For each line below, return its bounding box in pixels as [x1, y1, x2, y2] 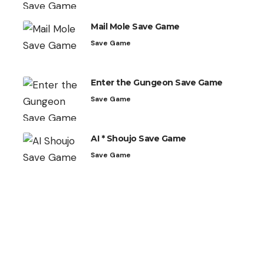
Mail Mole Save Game [91, 21, 180, 32]
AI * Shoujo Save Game [91, 133, 186, 144]
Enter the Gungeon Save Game [91, 77, 223, 88]
